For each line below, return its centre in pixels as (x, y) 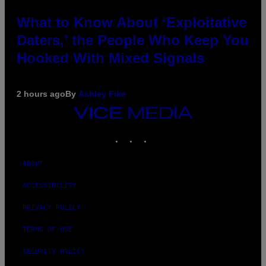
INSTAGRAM (156, 133)
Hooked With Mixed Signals (110, 58)
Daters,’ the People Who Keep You (133, 40)
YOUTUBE (180, 133)
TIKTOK (164, 133)
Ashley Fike (102, 94)
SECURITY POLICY (54, 251)
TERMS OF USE (47, 229)
